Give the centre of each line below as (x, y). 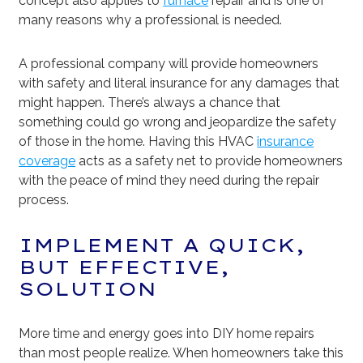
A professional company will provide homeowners (169, 64)
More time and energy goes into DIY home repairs (167, 334)
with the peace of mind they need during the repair (169, 181)
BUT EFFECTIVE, (124, 267)
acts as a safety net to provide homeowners (209, 161)
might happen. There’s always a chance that (150, 103)
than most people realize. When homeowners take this (181, 353)
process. (44, 200)
